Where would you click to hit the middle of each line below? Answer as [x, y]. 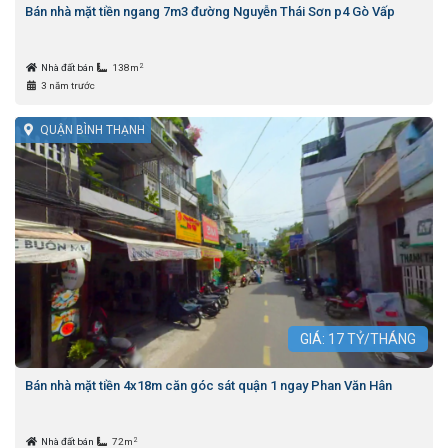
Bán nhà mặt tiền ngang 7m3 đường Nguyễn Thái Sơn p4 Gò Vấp [210, 12]
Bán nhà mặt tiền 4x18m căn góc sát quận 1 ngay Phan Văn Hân [208, 386]
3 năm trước [67, 86]
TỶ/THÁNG [380, 339]
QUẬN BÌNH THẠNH [92, 130]
